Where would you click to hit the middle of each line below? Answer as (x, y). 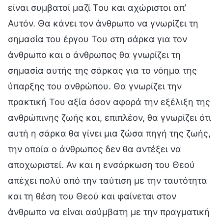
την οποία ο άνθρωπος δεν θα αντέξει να (95, 149)
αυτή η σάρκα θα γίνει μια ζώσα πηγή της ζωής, (109, 133)
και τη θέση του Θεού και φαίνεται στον (92, 196)
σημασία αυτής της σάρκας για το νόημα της (102, 70)
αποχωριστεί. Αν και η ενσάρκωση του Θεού (101, 165)
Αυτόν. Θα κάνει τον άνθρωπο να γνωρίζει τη (103, 23)
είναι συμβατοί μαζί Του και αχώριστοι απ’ (97, 7)
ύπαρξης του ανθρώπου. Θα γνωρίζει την (95, 86)
